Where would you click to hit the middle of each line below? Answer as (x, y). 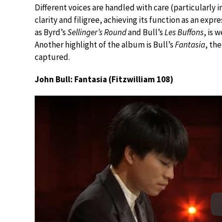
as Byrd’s (51, 32)
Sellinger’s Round (97, 32)
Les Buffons (184, 32)
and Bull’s (145, 32)
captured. (52, 57)
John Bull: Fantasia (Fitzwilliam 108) (104, 79)
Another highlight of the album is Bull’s (105, 45)
